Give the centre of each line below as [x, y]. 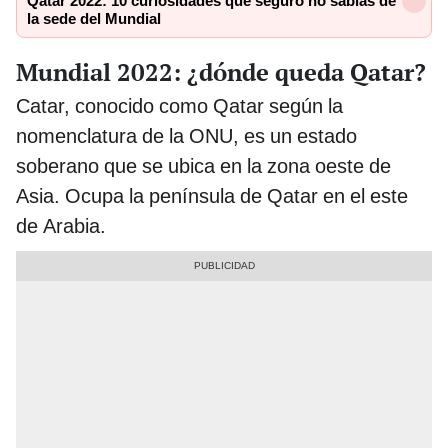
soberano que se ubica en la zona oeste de [203, 165]
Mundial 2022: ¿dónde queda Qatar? [221, 71]
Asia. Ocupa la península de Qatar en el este [212, 195]
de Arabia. [61, 225]
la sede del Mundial [94, 19]
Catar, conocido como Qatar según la [179, 105]
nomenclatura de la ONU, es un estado [186, 135]
